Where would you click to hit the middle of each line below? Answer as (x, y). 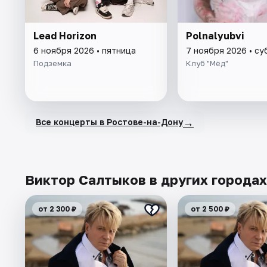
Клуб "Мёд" (207, 63)
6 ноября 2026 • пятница (85, 50)
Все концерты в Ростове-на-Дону (109, 122)
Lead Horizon (65, 35)
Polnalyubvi (215, 35)
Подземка (52, 63)
